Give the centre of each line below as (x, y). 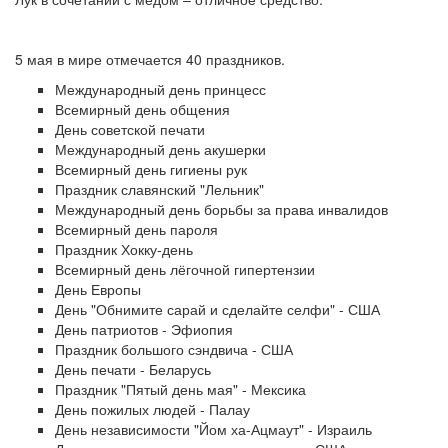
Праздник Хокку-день (124, 249)
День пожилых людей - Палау (152, 409)
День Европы (98, 289)
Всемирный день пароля (136, 229)
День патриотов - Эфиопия (144, 329)
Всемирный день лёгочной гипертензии (185, 269)
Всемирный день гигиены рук (151, 169)
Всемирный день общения (142, 109)
